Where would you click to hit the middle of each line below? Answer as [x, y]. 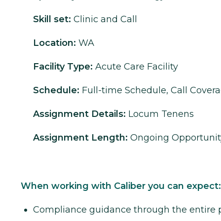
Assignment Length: [80, 137]
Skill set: [52, 19]
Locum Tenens [161, 114]
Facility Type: [63, 66]
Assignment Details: [79, 114]
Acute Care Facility [137, 66]
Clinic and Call [105, 19]
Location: [55, 43]
